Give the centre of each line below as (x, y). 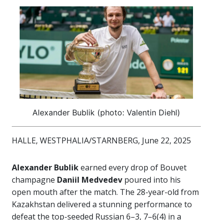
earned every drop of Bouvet (133, 168)
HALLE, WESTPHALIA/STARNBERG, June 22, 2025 (101, 141)
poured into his (151, 180)
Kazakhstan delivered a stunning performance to (102, 205)
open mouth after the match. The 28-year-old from (105, 192)
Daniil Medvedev (90, 180)
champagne (34, 180)
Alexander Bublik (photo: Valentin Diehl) (106, 113)
